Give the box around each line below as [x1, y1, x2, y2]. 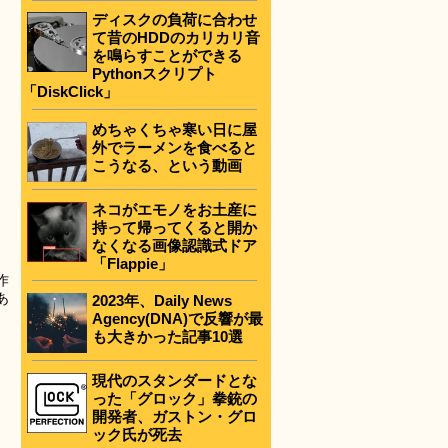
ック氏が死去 [92, 425, 182, 443]
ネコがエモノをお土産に [92, 200, 257, 218]
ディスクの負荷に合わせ [92, 11, 257, 29]
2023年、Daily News [92, 291, 232, 309]
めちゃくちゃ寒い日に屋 [92, 120, 257, 138]
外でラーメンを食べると [92, 138, 257, 156]
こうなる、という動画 [92, 156, 242, 174]
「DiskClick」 [22, 83, 118, 101]
